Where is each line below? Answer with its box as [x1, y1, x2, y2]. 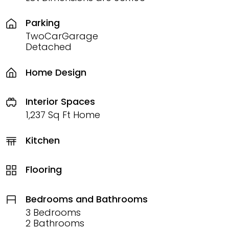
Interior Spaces [26, 95, 95, 108]
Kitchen [26, 133, 60, 147]
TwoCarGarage [26, 30, 98, 43]
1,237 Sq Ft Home [26, 108, 100, 122]
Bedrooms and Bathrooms [26, 192, 148, 205]
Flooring [26, 163, 62, 176]
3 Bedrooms [26, 205, 81, 219]
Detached [26, 40, 72, 54]
